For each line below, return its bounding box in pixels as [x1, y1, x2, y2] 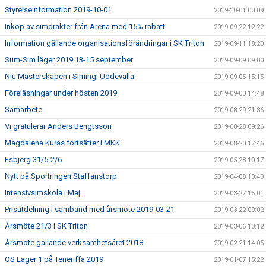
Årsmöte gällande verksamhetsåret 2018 [5, 238, 143, 247]
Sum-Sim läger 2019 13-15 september [5, 55, 133, 64]
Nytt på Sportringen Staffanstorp [5, 172, 117, 180]
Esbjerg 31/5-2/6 [5, 155, 62, 164]
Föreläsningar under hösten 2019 [5, 88, 117, 97]
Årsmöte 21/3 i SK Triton [5, 221, 88, 230]
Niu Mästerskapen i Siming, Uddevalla [5, 72, 134, 81]
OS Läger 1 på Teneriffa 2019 [5, 255, 103, 264]
